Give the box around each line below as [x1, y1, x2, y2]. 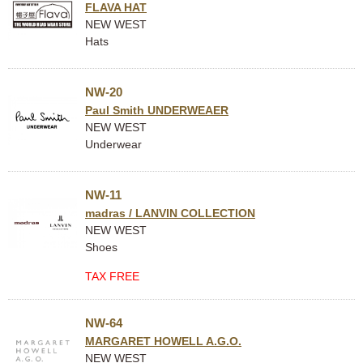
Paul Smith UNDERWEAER [85, 104, 228, 117]
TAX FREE [85, 270, 139, 283]
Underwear [85, 138, 142, 151]
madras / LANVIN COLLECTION [85, 207, 255, 220]
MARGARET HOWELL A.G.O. [85, 335, 241, 348]
